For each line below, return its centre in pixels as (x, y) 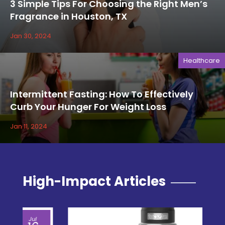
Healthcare (202, 61)
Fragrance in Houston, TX (69, 17)
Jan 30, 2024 (31, 36)
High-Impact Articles (94, 182)
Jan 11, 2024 (29, 127)
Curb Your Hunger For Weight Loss (88, 107)
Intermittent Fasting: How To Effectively (102, 94)
